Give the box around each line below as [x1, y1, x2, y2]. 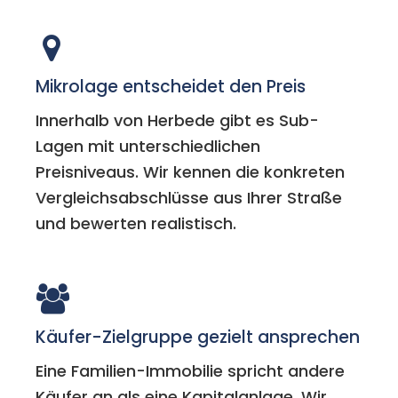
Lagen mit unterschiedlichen [36, 135, 261, 158]
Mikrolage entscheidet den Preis [36, 75, 306, 99]
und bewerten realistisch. [36, 212, 237, 235]
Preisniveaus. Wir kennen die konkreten [36, 161, 346, 184]
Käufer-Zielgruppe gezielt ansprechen [36, 325, 361, 350]
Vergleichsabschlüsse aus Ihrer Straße [36, 187, 343, 210]
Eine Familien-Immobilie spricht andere [36, 360, 346, 383]
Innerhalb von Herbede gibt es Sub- [36, 109, 320, 132]
